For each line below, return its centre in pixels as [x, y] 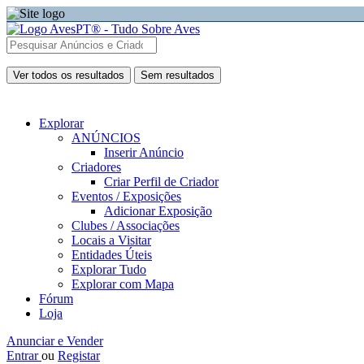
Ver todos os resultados [69, 75]
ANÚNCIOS [106, 138]
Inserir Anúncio [144, 152]
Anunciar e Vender [55, 341]
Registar [79, 355]
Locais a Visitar [111, 240]
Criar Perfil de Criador [161, 182]
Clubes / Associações [126, 225]
